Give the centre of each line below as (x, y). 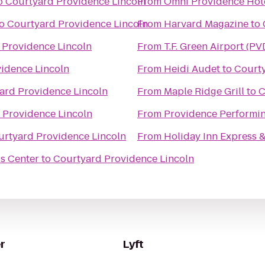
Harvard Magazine (206, 24)
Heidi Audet (192, 69)
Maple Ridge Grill (204, 91)
